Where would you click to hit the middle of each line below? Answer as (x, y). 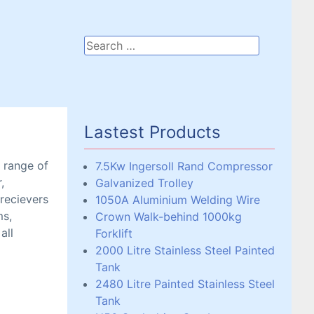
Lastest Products (152, 132)
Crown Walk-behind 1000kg (169, 217)
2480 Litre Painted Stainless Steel (185, 284)
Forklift (114, 233)
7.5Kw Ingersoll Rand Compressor (184, 166)
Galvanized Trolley (144, 183)
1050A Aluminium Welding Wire (178, 200)
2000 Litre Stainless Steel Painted (185, 250)
